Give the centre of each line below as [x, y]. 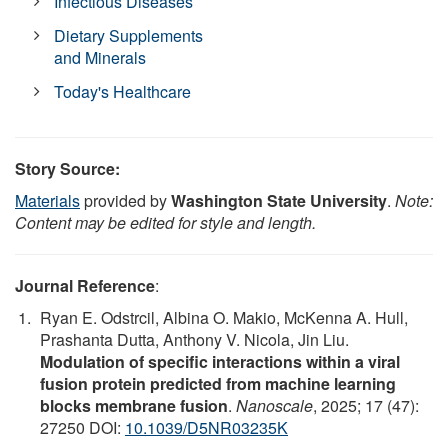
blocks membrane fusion [134, 406]
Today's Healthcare [123, 92]
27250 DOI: [82, 428]
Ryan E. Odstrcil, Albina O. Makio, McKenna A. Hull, [224, 318]
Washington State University [279, 201]
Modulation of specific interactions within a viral [220, 362]
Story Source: [67, 169]
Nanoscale [274, 406]
